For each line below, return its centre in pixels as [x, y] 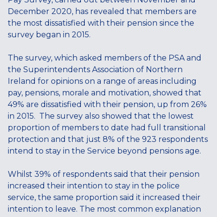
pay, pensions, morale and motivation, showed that [105, 93]
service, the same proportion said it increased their [104, 197]
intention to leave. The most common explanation [104, 209]
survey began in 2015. [49, 35]
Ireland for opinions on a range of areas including [102, 81]
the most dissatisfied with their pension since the [101, 23]
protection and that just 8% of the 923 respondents [108, 139]
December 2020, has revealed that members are [102, 11]
